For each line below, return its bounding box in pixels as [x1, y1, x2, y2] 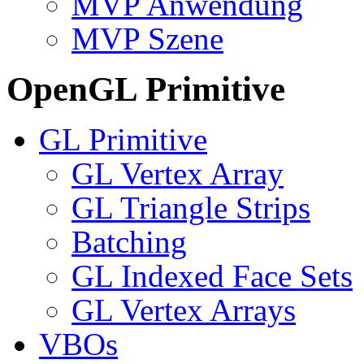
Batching [71, 224, 187, 260]
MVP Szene [71, 21, 223, 57]
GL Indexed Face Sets [71, 258, 353, 294]
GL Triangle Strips [71, 190, 310, 226]
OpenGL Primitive [6, 70, 285, 109]
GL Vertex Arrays [71, 292, 296, 328]
